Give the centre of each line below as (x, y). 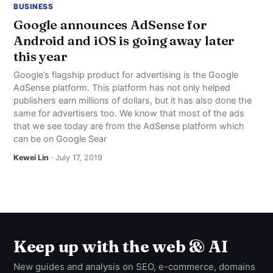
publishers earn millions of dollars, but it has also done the (133, 101)
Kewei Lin (31, 158)
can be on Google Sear (60, 139)
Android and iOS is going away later (124, 40)
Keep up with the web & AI (121, 246)
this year (41, 56)
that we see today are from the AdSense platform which (129, 126)
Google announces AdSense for (110, 24)
